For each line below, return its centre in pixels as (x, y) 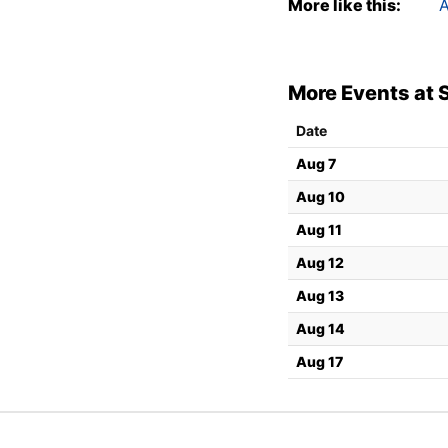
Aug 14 (320, 328)
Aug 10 (320, 196)
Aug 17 (319, 361)
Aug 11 (319, 229)
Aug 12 (320, 262)
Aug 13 (320, 295)
